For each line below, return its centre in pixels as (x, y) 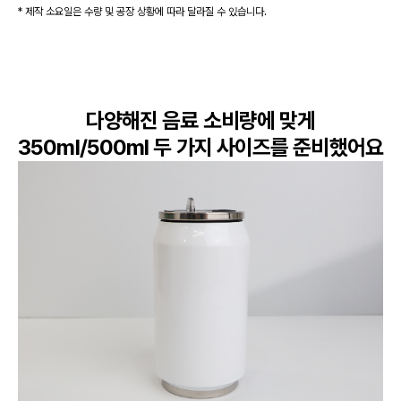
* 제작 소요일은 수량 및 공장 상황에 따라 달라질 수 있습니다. (142, 11)
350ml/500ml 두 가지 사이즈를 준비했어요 (200, 147)
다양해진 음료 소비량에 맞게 (200, 120)
